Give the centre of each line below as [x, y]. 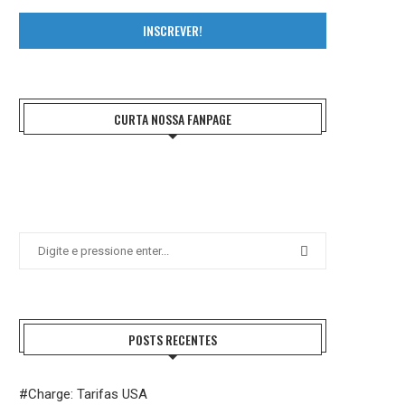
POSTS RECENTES [173, 340]
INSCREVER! [173, 31]
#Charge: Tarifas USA [83, 395]
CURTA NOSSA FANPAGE [173, 119]
